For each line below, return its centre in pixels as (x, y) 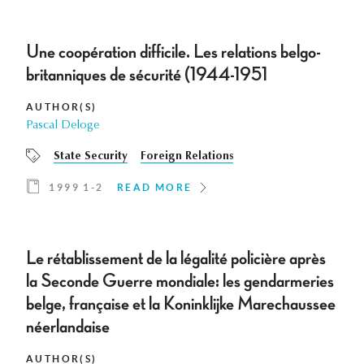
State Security (91, 157)
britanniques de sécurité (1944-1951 (147, 75)
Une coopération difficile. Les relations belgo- (173, 52)
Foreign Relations (187, 157)
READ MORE (155, 188)
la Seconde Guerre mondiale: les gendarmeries (180, 282)
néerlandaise (68, 327)
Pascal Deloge (63, 126)
